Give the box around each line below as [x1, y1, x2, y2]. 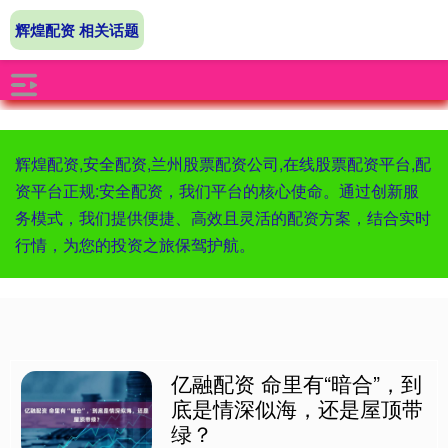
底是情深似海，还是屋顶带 [171, 393, 424, 423]
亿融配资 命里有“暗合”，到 [171, 368, 423, 398]
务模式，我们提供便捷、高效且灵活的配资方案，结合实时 [15, 206, 431, 229]
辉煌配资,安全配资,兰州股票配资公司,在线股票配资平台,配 [15, 152, 431, 175]
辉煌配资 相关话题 [15, 19, 139, 41]
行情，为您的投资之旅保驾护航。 [15, 233, 255, 256]
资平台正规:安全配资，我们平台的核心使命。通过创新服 [15, 179, 419, 202]
